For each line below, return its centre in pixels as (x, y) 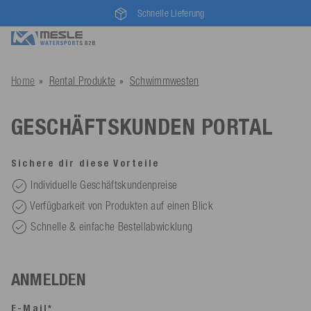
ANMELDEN (49, 280)
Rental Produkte (82, 81)
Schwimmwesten (164, 81)
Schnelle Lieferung (171, 13)
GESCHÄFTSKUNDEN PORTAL (142, 127)
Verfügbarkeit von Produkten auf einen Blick (122, 205)
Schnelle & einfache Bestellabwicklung (112, 226)
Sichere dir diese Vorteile (85, 163)
